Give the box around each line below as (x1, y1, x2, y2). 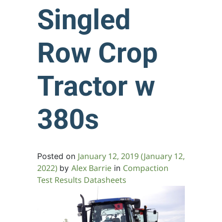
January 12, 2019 (78, 150, 139, 162)
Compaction (123, 162, 168, 173)
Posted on (37, 151, 78, 161)
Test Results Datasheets (37, 174, 126, 185)
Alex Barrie (71, 162, 111, 173)
